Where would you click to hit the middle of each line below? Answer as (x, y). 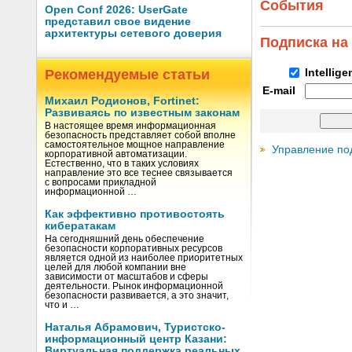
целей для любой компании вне (115, 267)
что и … (62, 305)
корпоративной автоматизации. (116, 154)
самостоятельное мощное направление (135, 145)
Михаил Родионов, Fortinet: (122, 101)
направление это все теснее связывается (139, 173)
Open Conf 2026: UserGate (116, 10)
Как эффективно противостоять (135, 214)
